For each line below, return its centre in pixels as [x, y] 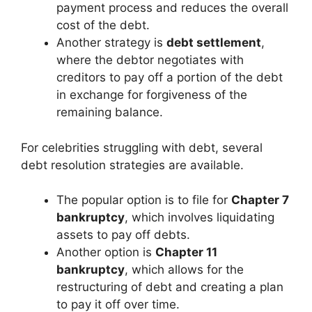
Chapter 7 [260, 200]
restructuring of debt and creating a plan [170, 287]
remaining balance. [110, 112]
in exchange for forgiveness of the [152, 95]
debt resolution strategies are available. [132, 165]
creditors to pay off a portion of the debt [170, 77]
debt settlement [214, 42]
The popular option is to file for [144, 200]
